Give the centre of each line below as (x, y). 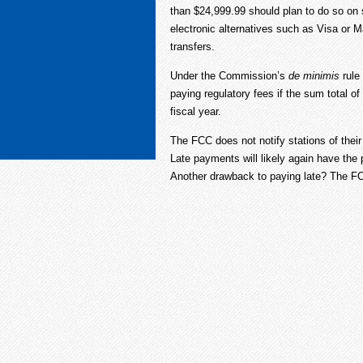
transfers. (192, 47)
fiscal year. (196, 111)
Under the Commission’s (229, 76)
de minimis (316, 76)
